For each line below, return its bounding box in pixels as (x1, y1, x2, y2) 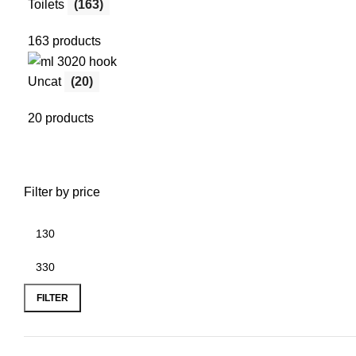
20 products (28, 111, 94, 126)
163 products (28, 33, 101, 48)
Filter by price (24, 185, 100, 199)
